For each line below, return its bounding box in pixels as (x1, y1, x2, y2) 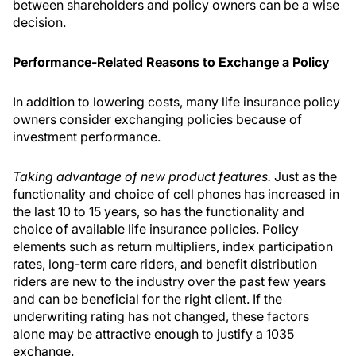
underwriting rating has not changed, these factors (13, 308, 309, 325)
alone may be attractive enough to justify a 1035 (13, 326, 294, 342)
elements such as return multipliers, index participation (13, 238, 333, 255)
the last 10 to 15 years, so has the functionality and (13, 203, 304, 220)
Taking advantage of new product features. (13, 168, 274, 185)
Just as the (274, 168, 337, 185)
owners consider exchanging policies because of (13, 111, 302, 128)
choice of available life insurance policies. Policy (13, 221, 299, 238)
